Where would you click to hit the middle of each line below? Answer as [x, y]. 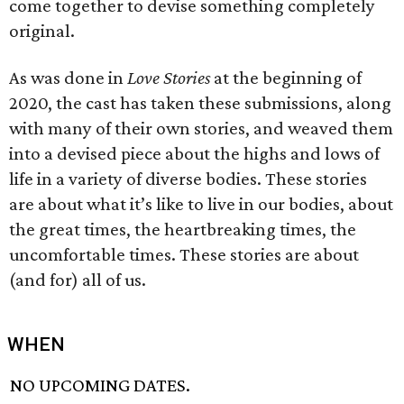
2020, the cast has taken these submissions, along [200, 103]
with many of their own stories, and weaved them [201, 128]
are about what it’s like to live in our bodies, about [201, 204]
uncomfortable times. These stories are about [184, 254]
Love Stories [169, 78]
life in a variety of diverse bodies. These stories [188, 179]
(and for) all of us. [78, 280]
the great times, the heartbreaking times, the [183, 229]
